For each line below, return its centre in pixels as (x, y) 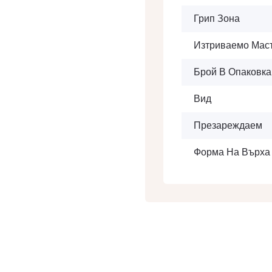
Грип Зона (217, 19)
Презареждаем (228, 125)
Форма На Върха (232, 152)
